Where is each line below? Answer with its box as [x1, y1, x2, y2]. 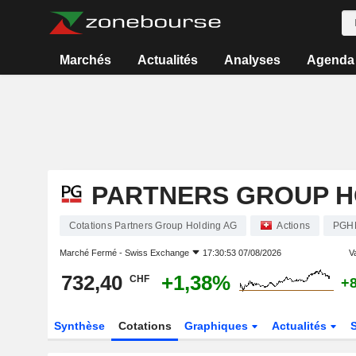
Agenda [306, 53, 354, 67]
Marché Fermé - [59, 248, 125, 257]
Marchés [60, 53, 112, 67]
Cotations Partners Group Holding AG [68, 220, 238, 231]
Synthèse [53, 319, 105, 332]
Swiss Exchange [124, 248, 189, 257]
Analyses [223, 53, 281, 67]
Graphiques [184, 319, 252, 332]
